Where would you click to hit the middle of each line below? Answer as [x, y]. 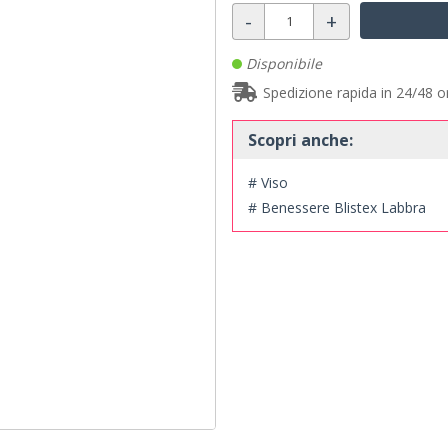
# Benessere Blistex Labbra [337, 207]
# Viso [268, 182]
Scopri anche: [300, 139]
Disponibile [282, 64]
